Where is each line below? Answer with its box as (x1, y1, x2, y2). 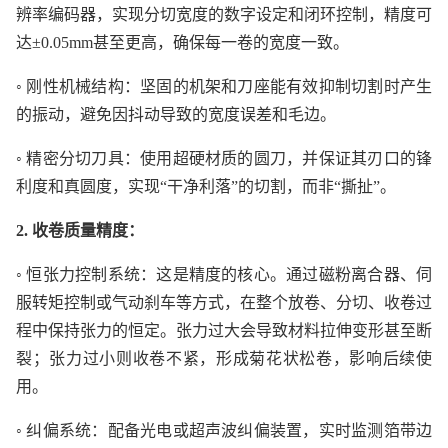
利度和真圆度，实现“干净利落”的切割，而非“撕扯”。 (16, 178, 396, 196)
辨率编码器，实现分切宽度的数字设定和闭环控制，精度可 (16, 6, 432, 24)
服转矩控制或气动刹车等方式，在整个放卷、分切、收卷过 (16, 294, 432, 312)
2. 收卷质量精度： (16, 222, 144, 240)
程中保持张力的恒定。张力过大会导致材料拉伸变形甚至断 (16, 322, 432, 340)
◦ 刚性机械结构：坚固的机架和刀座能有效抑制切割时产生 (16, 78, 432, 96)
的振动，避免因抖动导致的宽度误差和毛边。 (16, 106, 336, 124)
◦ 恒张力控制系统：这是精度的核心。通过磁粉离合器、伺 (16, 266, 432, 284)
